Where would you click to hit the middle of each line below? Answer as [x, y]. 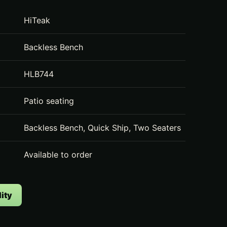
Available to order [58, 155]
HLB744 [39, 74]
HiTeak [37, 20]
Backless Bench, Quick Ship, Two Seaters [103, 128]
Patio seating [49, 101]
